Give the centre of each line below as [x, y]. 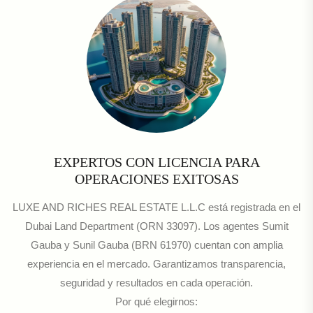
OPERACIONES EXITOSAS [156, 179]
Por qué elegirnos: [156, 302]
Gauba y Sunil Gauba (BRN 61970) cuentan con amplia [156, 245]
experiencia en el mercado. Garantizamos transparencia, [156, 264]
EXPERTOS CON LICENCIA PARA [156, 162]
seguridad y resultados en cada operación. [156, 283]
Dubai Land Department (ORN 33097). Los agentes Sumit [156, 226]
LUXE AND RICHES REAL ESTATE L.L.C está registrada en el [156, 208]
